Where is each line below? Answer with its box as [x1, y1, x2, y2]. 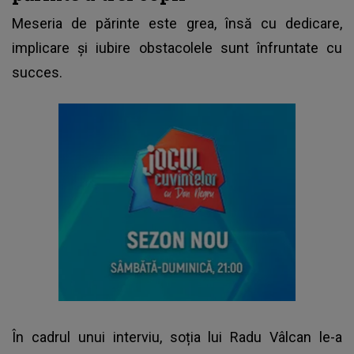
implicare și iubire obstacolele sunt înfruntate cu [12, 39, 342, 56]
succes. [12, 63, 62, 81]
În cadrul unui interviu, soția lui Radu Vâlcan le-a [12, 328, 342, 345]
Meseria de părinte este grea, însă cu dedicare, [12, 14, 342, 32]
